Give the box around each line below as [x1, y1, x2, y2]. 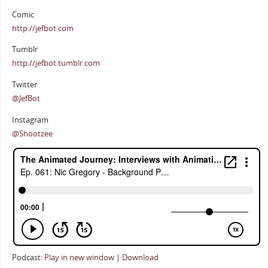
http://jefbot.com [11, 23, 74, 33]
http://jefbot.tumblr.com [11, 58, 100, 69]
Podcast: [11, 252, 44, 263]
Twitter [11, 79, 37, 90]
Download [121, 252, 159, 263]
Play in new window [44, 252, 114, 263]
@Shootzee [11, 128, 53, 139]
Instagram [11, 114, 48, 125]
